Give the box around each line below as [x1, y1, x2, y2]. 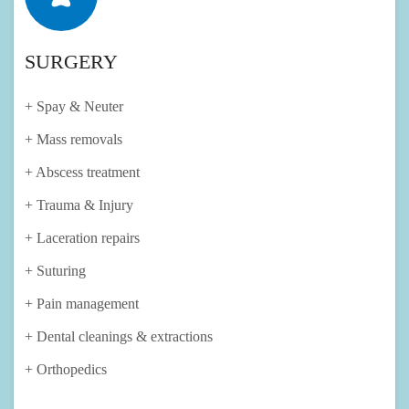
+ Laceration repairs [25, 230, 140, 246]
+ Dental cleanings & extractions [25, 329, 213, 345]
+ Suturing [25, 263, 86, 279]
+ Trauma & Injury [25, 197, 133, 214]
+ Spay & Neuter [25, 99, 123, 115]
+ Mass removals [25, 131, 122, 148]
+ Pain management [25, 296, 139, 312]
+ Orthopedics [25, 362, 110, 378]
